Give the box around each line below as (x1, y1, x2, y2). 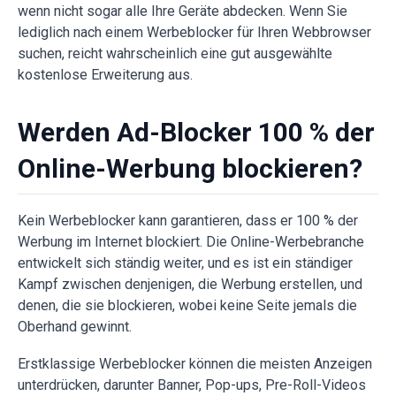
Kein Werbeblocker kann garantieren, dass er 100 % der (18, 212, 358, 230)
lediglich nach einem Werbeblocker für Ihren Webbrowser (18, 24, 371, 42)
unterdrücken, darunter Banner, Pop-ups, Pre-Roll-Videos (18, 377, 366, 394)
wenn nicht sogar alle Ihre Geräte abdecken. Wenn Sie (18, 3, 347, 20)
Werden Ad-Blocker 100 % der (18, 117, 375, 148)
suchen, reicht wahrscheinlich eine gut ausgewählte (18, 45, 332, 63)
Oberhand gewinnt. (18, 318, 132, 336)
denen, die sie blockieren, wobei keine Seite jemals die (18, 297, 357, 315)
